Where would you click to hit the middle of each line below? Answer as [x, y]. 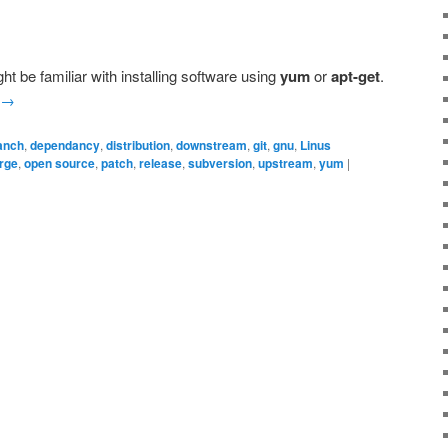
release [160, 163]
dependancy [65, 145]
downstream [211, 145]
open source [59, 163]
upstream [285, 163]
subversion [220, 163]
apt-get [355, 75]
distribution [138, 145]
